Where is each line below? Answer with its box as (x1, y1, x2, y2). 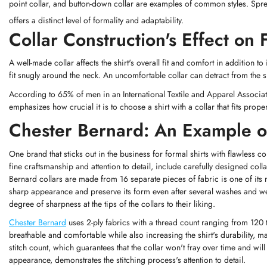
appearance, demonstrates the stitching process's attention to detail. (9, 254, 246, 266)
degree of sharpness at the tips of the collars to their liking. (9, 197, 215, 210)
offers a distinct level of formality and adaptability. (9, 14, 184, 26)
